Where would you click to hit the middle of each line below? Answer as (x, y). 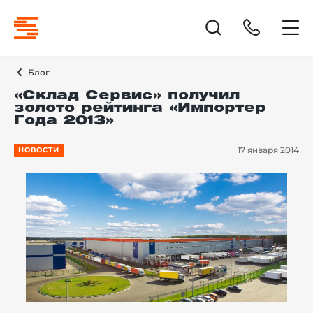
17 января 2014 (268, 150)
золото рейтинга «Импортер (140, 108)
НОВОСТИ (39, 150)
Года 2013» (64, 121)
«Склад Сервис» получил (127, 96)
